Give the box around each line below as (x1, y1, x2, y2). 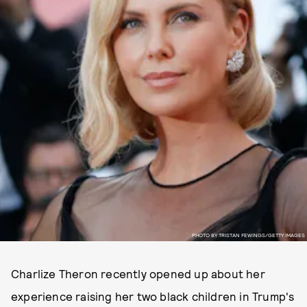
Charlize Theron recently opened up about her (11, 267, 265, 280)
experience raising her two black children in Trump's (11, 289, 295, 303)
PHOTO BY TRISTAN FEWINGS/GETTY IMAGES (191, 231, 305, 238)
